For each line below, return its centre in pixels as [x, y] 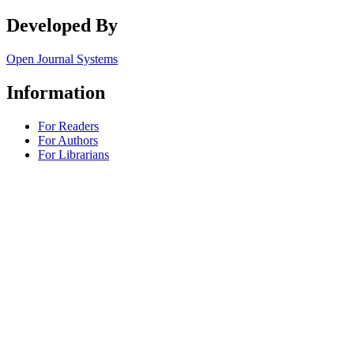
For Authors [68, 140]
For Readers [68, 126]
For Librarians [73, 154]
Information [56, 92]
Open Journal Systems [62, 59]
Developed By [62, 26]
